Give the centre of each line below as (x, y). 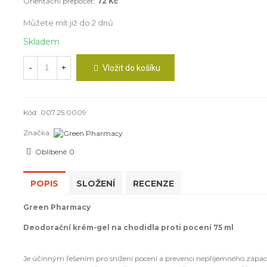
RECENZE (153, 183)
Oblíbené (51, 151)
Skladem (41, 41)
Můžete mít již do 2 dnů (68, 22)
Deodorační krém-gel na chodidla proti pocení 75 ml (128, 227)
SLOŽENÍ (95, 183)
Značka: (37, 133)
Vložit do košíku (131, 68)
